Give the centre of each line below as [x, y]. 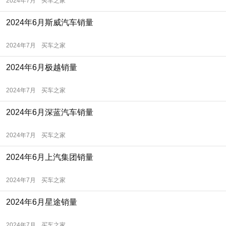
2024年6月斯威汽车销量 [50, 22]
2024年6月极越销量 [42, 67]
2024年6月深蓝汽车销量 [50, 112]
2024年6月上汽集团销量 [50, 157]
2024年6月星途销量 [42, 202]
